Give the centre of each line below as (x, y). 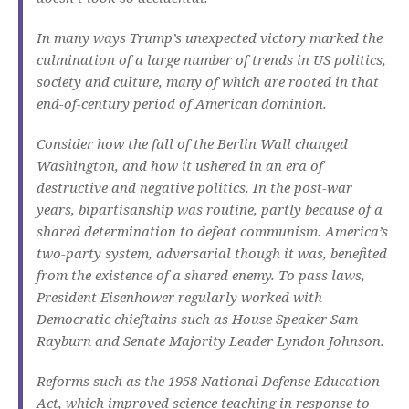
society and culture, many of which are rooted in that (208, 82)
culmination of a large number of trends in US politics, (211, 60)
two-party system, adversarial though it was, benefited (212, 253)
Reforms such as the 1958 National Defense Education (208, 381)
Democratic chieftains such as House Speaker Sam (197, 319)
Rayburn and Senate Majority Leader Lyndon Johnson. (210, 341)
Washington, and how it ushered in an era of (180, 166)
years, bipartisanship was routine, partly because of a (210, 210)
